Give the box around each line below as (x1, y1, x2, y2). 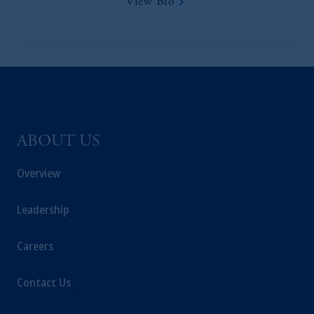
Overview (17, 165, 60, 181)
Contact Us (17, 275, 71, 290)
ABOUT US (17, 134, 100, 151)
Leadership (17, 202, 69, 217)
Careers (17, 238, 53, 254)
